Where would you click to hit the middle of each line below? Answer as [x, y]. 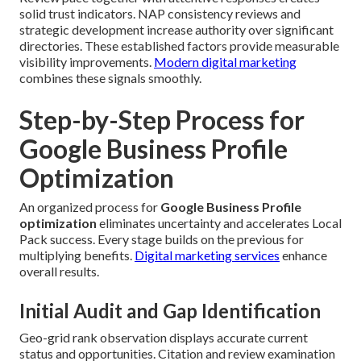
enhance [303, 255]
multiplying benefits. [77, 255]
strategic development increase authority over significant [176, 30]
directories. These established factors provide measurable [179, 46]
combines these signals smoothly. [110, 78]
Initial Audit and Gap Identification [170, 311]
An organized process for [90, 207]
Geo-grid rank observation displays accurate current [164, 338]
